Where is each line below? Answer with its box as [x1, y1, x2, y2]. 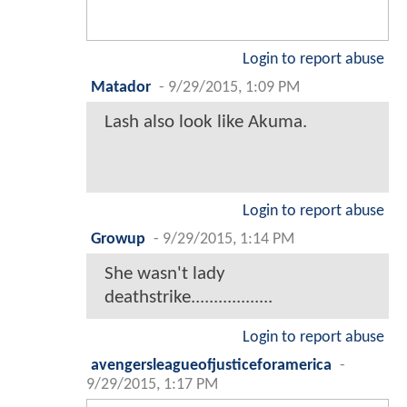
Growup [91, 232, 145, 248]
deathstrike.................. [104, 288, 273, 308]
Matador [91, 80, 151, 96]
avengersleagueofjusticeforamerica [91, 358, 332, 374]
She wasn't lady [104, 264, 225, 284]
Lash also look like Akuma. [104, 113, 307, 133]
